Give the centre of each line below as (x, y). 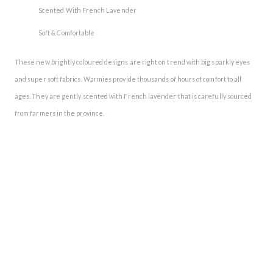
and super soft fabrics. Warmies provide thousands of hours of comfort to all (128, 79)
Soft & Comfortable (67, 32)
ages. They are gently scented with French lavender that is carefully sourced (133, 96)
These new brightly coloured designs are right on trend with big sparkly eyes (133, 62)
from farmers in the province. (60, 113)
